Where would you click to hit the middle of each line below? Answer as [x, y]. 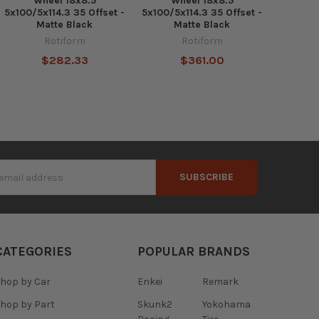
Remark [220, 282]
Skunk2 [155, 305]
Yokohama [226, 305]
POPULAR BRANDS [193, 252]
